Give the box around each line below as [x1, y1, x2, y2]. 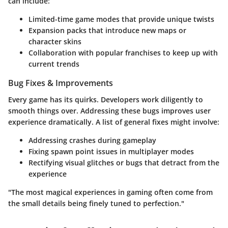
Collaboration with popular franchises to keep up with [28, 48, 218, 58]
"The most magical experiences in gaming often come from [8, 187, 213, 197]
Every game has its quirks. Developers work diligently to [8, 94, 203, 104]
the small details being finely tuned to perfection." [8, 198, 184, 208]
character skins [28, 37, 81, 47]
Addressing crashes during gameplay [28, 135, 156, 145]
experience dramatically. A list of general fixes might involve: [8, 117, 219, 127]
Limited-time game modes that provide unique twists [28, 14, 214, 24]
